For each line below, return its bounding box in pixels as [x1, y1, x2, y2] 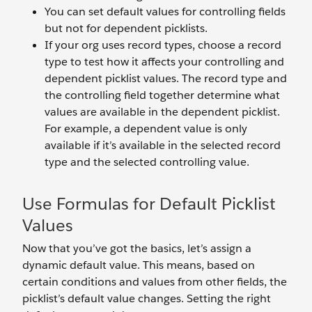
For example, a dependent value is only [45, 121, 247, 136]
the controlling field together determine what [45, 88, 280, 103]
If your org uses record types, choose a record [45, 38, 281, 53]
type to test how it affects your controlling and [45, 54, 284, 70]
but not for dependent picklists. [45, 21, 208, 36]
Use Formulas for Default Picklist [22, 193, 276, 215]
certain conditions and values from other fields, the [22, 274, 287, 290]
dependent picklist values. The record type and [45, 71, 287, 86]
